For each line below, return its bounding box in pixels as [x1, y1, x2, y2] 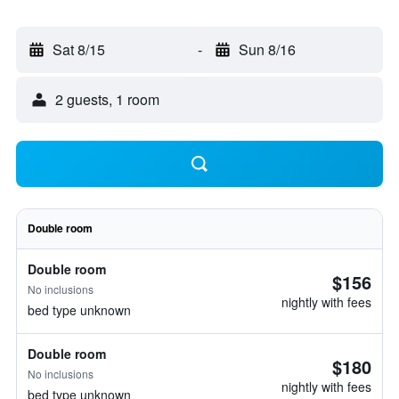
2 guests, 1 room [55, 89, 159, 110]
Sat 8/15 [53, 39, 105, 60]
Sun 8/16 [238, 39, 296, 60]
